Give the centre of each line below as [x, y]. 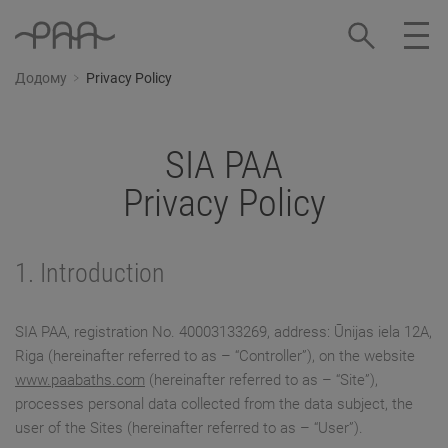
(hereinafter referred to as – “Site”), [261, 380]
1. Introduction [90, 273]
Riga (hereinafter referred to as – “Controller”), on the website [215, 356]
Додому [41, 78]
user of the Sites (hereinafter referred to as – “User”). [189, 428]
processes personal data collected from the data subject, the [214, 404]
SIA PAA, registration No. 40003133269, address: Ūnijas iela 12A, [223, 332]
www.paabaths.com [80, 380]
